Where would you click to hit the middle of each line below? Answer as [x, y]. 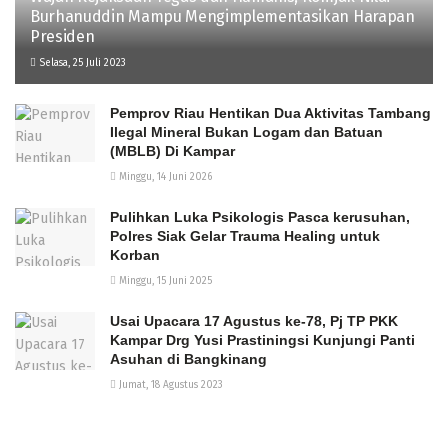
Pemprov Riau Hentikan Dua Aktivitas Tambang [270, 113]
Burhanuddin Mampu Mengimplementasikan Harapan [222, 17]
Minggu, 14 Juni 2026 [164, 177]
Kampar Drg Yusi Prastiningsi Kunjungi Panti [262, 340]
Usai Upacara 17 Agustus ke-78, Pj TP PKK [254, 321]
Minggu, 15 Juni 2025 [164, 281]
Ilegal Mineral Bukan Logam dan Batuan [246, 132]
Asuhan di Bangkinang [188, 359]
